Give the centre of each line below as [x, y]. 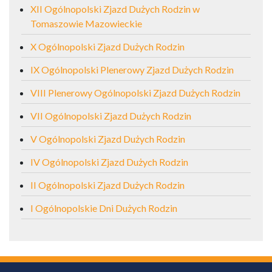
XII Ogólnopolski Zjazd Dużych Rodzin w [115, 8]
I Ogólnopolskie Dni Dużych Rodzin [104, 208]
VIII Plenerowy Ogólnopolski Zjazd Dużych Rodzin [135, 92]
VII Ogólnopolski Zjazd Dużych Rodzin [111, 115]
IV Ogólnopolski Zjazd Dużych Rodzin [109, 161]
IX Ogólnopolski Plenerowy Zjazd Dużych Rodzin [132, 69]
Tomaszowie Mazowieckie [86, 23]
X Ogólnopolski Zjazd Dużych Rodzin [107, 46]
